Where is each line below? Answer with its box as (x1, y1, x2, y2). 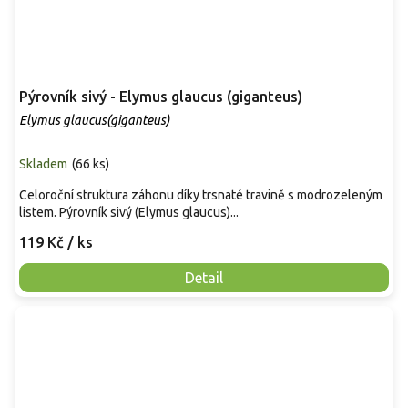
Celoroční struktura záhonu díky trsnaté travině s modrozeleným (19, 187, 382, 202)
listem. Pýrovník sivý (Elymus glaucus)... (19, 204, 239, 219)
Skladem (19, 156, 67, 171)
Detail (185, 269, 223, 286)
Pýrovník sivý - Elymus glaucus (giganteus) (19, 87, 302, 105)
